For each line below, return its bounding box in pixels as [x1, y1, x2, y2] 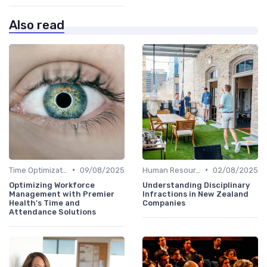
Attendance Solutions [9, 207, 96, 216]
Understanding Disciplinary [142, 180, 250, 190]
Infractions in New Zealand [142, 189, 249, 198]
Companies [142, 198, 185, 207]
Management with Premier [9, 189, 114, 198]
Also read [9, 17, 64, 32]
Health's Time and [9, 198, 80, 207]
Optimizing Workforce [9, 180, 95, 190]
